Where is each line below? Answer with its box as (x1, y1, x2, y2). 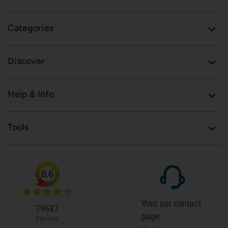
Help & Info (8, 89, 54, 100)
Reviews (36, 214, 59, 222)
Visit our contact (141, 198, 201, 209)
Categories (8, 22, 53, 34)
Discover (8, 55, 45, 67)
